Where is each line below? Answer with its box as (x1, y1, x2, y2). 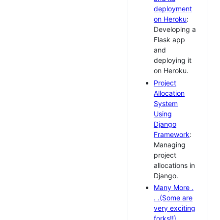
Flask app (154, 35, 185, 44)
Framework (154, 130, 190, 138)
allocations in (154, 161, 195, 169)
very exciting (154, 204, 195, 213)
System (154, 99, 178, 108)
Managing (154, 140, 186, 149)
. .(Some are (154, 193, 192, 202)
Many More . (154, 183, 193, 192)
